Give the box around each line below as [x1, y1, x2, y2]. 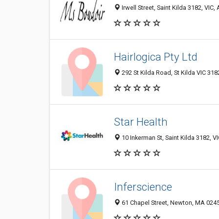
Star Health [114, 115, 168, 129]
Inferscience [114, 180, 172, 194]
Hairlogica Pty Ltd [114, 50, 197, 64]
